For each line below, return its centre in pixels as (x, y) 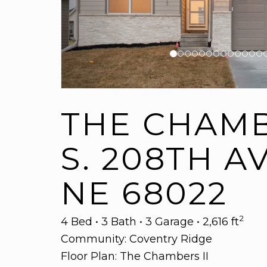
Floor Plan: (90, 256)
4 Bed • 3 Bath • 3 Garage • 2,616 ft (150, 222)
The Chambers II (164, 256)
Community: (95, 239)
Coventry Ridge (171, 239)
